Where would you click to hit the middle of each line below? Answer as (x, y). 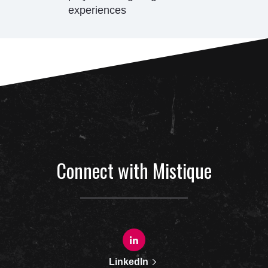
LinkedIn (129, 261)
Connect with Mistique (134, 170)
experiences (97, 10)
